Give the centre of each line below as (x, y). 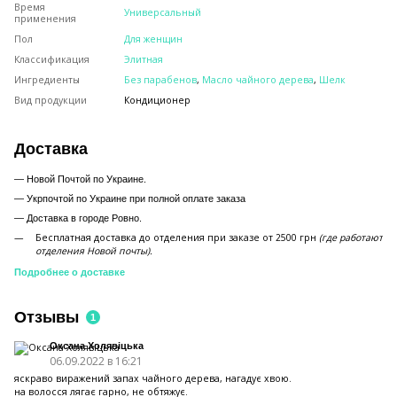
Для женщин (153, 39)
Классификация (52, 60)
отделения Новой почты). (94, 251)
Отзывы (47, 317)
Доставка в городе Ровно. (84, 218)
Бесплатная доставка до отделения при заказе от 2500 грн (177, 238)
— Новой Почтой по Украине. (80, 179)
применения (45, 19)
